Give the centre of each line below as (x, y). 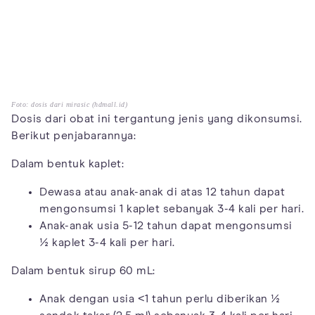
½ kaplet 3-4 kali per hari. (107, 243)
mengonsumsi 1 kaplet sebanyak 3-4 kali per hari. (172, 209)
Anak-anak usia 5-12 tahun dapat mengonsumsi (166, 226)
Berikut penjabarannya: (73, 136)
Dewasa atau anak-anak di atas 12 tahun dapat (162, 192)
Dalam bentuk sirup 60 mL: (83, 271)
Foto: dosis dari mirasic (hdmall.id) (69, 105)
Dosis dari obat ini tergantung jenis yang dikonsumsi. (157, 119)
